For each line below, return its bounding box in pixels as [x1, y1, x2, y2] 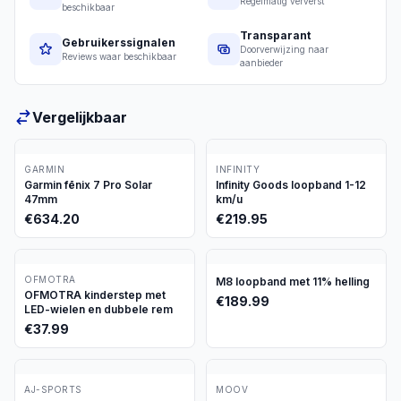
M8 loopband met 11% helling [216, 275, 370, 288]
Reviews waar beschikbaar [62, 50, 176, 62]
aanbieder [240, 57, 283, 68]
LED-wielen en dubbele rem [24, 303, 173, 316]
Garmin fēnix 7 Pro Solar [24, 178, 152, 192]
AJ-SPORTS [24, 384, 82, 395]
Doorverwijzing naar [240, 44, 328, 55]
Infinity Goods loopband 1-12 [216, 178, 366, 192]
